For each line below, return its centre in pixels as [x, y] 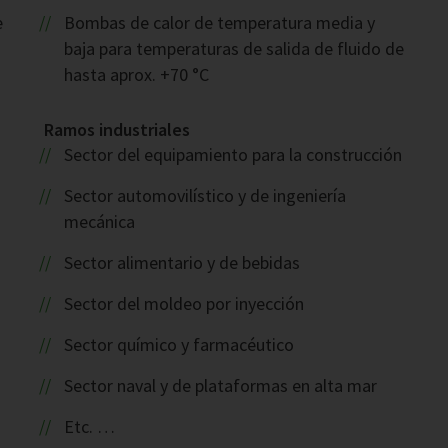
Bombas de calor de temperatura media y [219, 23]
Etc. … [89, 427]
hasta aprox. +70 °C [136, 75]
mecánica [99, 222]
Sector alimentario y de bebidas [181, 263]
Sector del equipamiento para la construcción [232, 155]
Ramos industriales [117, 130]
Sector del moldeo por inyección [183, 304]
